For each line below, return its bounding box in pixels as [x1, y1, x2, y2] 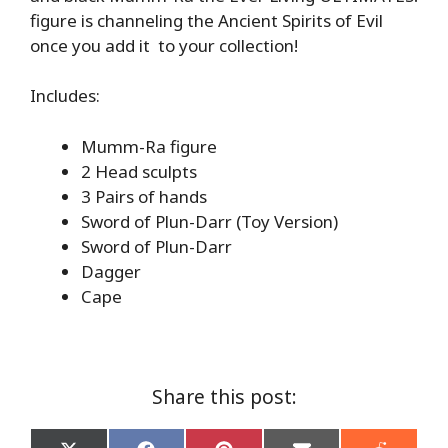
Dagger [81, 259, 141, 283]
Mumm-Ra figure [81, 134, 217, 158]
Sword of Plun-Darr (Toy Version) [81, 209, 338, 233]
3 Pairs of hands [81, 184, 207, 208]
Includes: [30, 84, 100, 108]
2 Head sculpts [81, 159, 197, 183]
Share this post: [151, 382, 297, 410]
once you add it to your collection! [30, 33, 298, 57]
